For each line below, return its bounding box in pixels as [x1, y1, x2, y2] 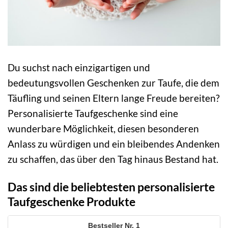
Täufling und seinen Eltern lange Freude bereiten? [8, 92, 220, 104]
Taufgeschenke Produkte [8, 194, 135, 209]
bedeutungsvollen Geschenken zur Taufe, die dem [8, 77, 219, 89]
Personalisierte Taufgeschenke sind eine [8, 107, 178, 120]
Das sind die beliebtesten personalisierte [8, 180, 215, 194]
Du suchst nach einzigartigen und [8, 62, 150, 74]
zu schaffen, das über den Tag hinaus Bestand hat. [8, 153, 218, 165]
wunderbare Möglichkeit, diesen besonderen [8, 123, 199, 135]
